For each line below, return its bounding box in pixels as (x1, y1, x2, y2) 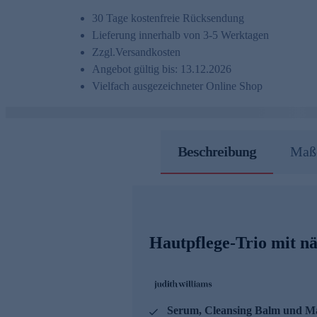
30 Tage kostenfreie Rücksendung (92, 12, 244, 25)
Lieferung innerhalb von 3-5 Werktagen (92, 29, 269, 42)
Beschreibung (177, 144, 256, 160)
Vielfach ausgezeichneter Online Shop (92, 80, 263, 93)
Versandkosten (115, 46, 180, 59)
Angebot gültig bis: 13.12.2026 (92, 63, 231, 76)
